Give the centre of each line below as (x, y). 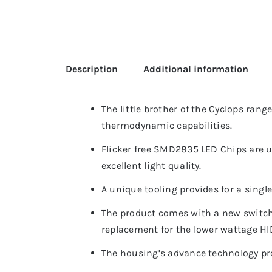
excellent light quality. (151, 165)
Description (91, 69)
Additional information (195, 69)
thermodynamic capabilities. (167, 125)
